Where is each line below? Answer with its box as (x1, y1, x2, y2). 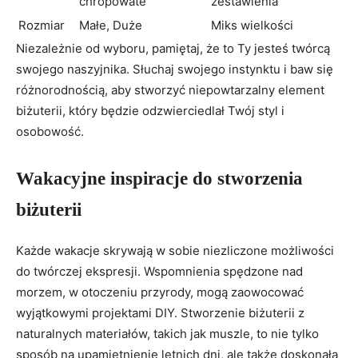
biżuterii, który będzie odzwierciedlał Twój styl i (16, 103, 284, 119)
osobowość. (16, 124, 84, 140)
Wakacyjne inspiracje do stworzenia (16, 169, 303, 189)
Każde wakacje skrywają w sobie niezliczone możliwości (16, 243, 334, 259)
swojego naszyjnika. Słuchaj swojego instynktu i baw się (16, 62, 333, 78)
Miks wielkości (211, 18, 293, 34)
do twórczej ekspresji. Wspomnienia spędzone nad (16, 264, 303, 280)
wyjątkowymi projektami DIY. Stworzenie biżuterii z (16, 305, 304, 321)
